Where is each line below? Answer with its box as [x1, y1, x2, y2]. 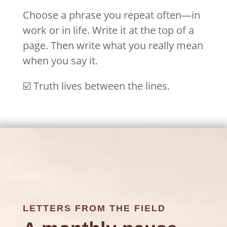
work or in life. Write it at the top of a [22, 23, 194, 37]
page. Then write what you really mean [22, 39, 203, 53]
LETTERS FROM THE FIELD [22, 203, 166, 214]
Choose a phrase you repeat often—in [22, 8, 200, 22]
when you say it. [22, 54, 98, 68]
